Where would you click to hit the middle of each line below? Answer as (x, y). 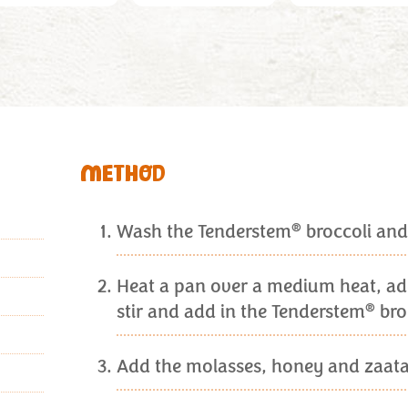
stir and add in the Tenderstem (241, 312)
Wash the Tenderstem (204, 232)
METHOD (123, 174)
